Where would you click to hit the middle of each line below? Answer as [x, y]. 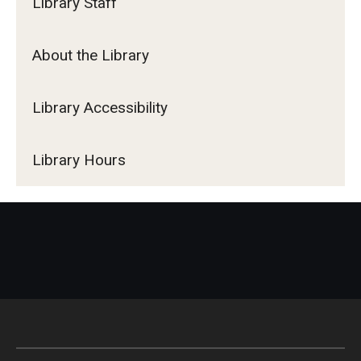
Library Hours [79, 160]
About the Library [91, 55]
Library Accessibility [100, 107]
